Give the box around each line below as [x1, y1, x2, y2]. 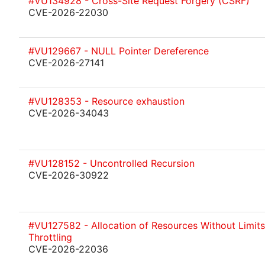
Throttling [28, 231, 72, 243]
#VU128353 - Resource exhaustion [28, 95, 185, 107]
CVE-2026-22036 [28, 243, 108, 255]
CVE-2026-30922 [28, 169, 109, 181]
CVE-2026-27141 [28, 57, 104, 69]
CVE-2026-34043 [28, 107, 109, 119]
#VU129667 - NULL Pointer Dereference [28, 45, 209, 57]
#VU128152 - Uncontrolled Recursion [28, 157, 195, 169]
